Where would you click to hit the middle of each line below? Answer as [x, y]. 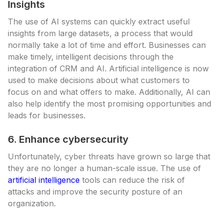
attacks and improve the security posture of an [95, 192]
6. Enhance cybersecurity [68, 139]
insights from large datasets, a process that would [100, 33]
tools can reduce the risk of [132, 180]
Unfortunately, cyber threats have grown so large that [109, 156]
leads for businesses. [47, 115]
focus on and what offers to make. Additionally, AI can [109, 92]
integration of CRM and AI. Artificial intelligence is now [108, 68]
